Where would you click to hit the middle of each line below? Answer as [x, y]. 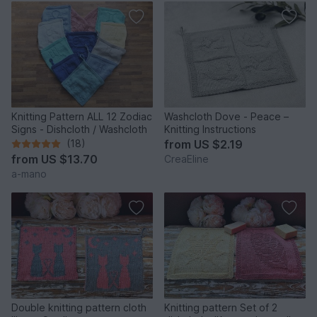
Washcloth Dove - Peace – [226, 117]
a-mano [29, 174]
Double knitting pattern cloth [79, 308]
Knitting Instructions [210, 129]
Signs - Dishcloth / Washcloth [79, 129]
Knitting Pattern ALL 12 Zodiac [82, 117]
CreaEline [186, 159]
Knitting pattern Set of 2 [221, 308]
